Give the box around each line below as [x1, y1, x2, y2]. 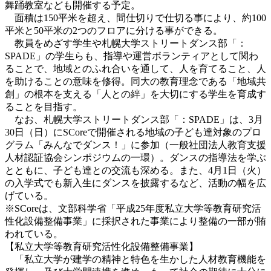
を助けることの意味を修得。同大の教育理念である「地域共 [5, 76, 266, 87]
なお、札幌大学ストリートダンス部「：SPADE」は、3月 [5, 114, 263, 125]
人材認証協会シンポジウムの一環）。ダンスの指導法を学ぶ [5, 152, 266, 163]
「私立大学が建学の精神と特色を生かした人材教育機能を [5, 253, 266, 264]
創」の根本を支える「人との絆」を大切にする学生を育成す [5, 88, 266, 99]
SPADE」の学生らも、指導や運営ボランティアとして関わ [5, 50, 258, 61]
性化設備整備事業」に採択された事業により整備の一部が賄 [5, 215, 266, 226]
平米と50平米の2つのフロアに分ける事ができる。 [5, 25, 223, 36]
